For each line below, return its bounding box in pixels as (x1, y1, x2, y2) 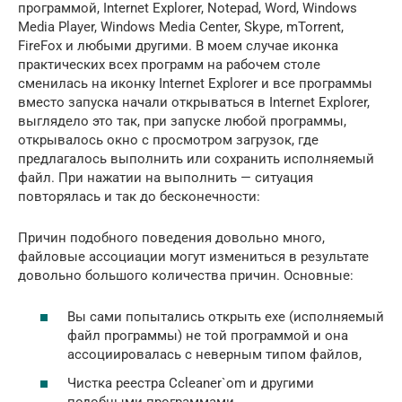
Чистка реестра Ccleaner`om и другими (67, 374, 314, 391)
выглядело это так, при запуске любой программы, (18, 112, 346, 129)
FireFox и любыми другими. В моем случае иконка (18, 37, 338, 54)
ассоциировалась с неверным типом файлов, (67, 346, 362, 363)
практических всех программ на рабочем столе (18, 56, 320, 73)
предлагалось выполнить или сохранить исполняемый (18, 150, 374, 167)
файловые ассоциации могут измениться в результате (18, 248, 369, 265)
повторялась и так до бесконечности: (18, 188, 260, 205)
